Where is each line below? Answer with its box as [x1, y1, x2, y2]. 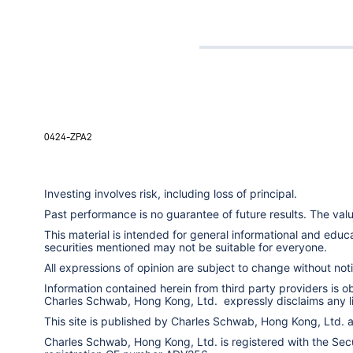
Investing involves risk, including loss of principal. [44, 186, 297, 200]
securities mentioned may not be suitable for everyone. [44, 240, 327, 254]
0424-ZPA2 [44, 130, 92, 143]
